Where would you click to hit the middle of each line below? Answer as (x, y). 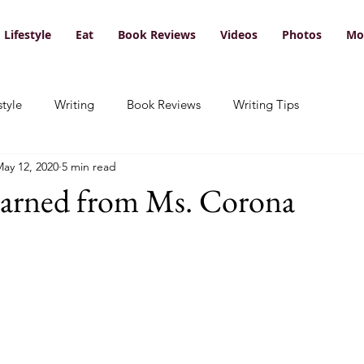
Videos (239, 35)
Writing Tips (266, 105)
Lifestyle (28, 35)
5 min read (89, 167)
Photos (302, 35)
